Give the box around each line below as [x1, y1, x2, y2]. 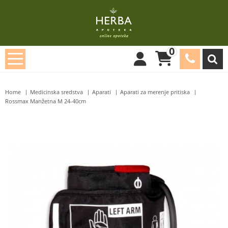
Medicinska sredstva [30, 89, 83, 96]
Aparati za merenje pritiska [120, 89, 190, 96]
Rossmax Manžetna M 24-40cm [5, 98, 86, 105]
